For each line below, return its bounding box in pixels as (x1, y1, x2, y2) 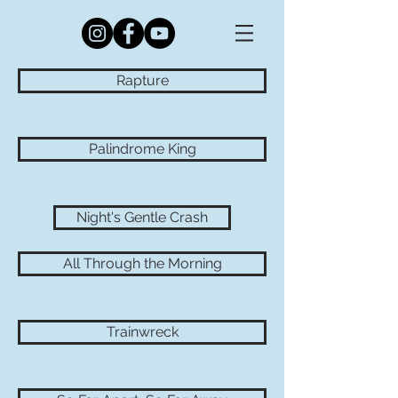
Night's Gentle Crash (76, 209, 208, 226)
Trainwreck (106, 323, 179, 340)
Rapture (115, 72, 169, 89)
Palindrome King (88, 140, 196, 157)
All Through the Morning (62, 255, 222, 272)
